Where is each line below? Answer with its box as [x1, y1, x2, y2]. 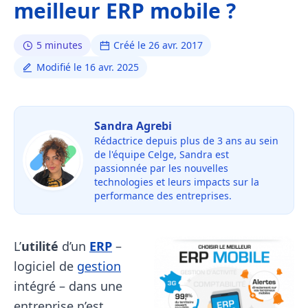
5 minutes [36, 38, 82, 52]
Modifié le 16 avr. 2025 [36, 60, 139, 74]
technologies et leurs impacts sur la [94, 175, 259, 188]
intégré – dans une [14, 278, 122, 294]
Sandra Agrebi [94, 118, 172, 133]
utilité [21, 238, 58, 254]
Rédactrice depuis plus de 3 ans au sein [94, 134, 278, 147]
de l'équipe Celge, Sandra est [94, 148, 229, 161]
